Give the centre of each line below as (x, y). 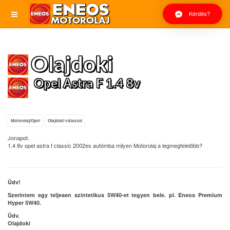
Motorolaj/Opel (25, 121)
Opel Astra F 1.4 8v (87, 84)
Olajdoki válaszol (65, 121)
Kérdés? (199, 13)
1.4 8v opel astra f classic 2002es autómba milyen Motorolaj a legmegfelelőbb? (105, 145)
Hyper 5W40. (24, 203)
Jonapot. (18, 138)
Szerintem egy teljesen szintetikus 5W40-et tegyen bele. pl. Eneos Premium (115, 195)
